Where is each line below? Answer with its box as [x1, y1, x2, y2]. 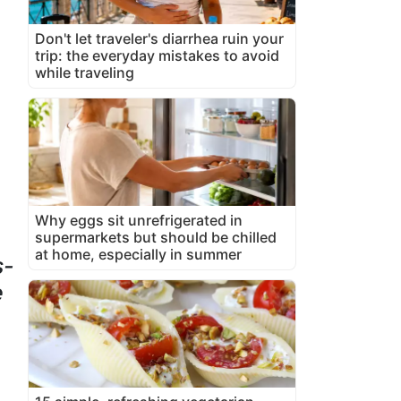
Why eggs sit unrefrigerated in [35, 210, 243, 229]
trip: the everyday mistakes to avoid [35, 46, 279, 64]
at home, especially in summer [35, 244, 242, 263]
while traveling [35, 63, 134, 81]
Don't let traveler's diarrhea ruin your [35, 29, 284, 47]
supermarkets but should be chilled [35, 227, 277, 246]
